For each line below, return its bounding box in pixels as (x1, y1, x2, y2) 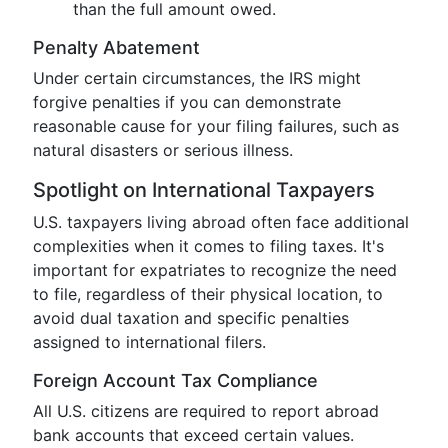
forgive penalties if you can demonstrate (33, 92, 341, 112)
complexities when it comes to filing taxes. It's (33, 236, 384, 256)
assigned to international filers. (33, 332, 266, 352)
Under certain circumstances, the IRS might (33, 68, 361, 88)
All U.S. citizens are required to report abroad (33, 401, 379, 421)
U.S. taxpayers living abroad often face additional (33, 212, 409, 232)
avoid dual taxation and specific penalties (33, 308, 349, 328)
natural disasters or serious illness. (33, 140, 293, 160)
